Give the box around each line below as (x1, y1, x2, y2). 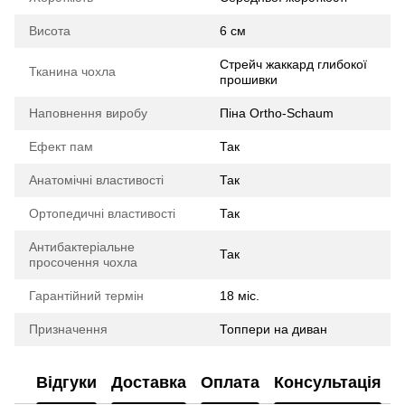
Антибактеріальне (29, 240, 135, 255)
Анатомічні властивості (29, 173, 164, 188)
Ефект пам (29, 139, 93, 155)
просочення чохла (29, 255, 137, 270)
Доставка (111, 372, 186, 391)
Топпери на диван (220, 322, 327, 337)
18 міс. (220, 288, 259, 304)
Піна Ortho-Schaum (220, 106, 334, 121)
